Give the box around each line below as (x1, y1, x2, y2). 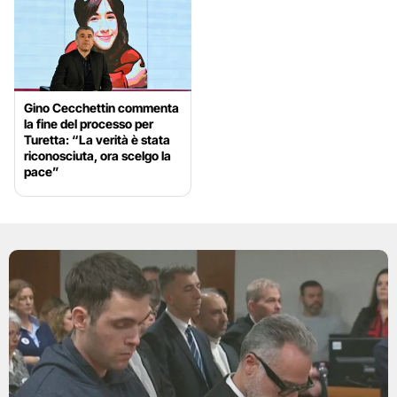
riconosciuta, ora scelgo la (24, 148, 171, 164)
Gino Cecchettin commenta (24, 100, 179, 116)
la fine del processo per (24, 116, 153, 132)
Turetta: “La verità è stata (24, 132, 170, 148)
